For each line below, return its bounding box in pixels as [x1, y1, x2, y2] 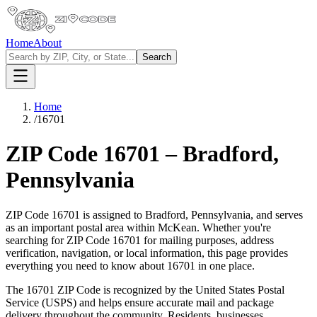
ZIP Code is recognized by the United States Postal [54, 283, 284, 296]
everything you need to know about [6, 259, 167, 272]
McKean [158, 221, 197, 234]
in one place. [195, 259, 255, 272]
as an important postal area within [6, 221, 155, 234]
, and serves [250, 208, 303, 221]
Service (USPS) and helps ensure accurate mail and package [6, 296, 274, 309]
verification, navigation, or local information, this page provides [6, 246, 288, 259]
